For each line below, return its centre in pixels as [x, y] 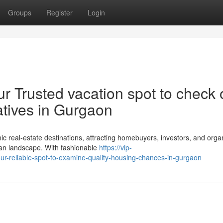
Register [59, 12]
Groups [20, 12]
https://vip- [115, 147]
